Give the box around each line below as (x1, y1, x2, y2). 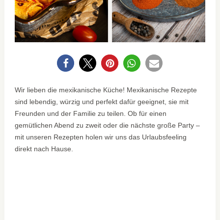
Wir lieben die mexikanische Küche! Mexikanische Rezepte (15, 86, 197, 94)
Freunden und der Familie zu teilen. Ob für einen (15, 110, 167, 118)
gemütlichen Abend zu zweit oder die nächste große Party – (15, 121, 200, 130)
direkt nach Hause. (15, 145, 74, 153)
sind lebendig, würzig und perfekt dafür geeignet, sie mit (15, 98, 189, 106)
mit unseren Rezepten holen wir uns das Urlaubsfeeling (15, 133, 187, 141)
